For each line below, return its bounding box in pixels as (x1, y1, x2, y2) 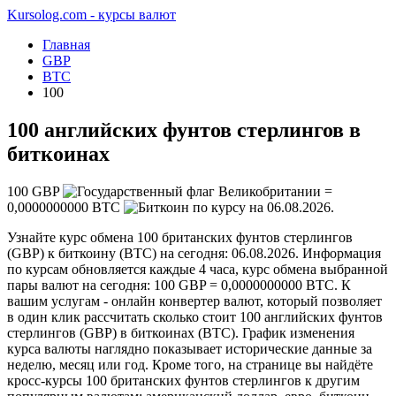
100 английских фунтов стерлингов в (7, 118, 361, 141)
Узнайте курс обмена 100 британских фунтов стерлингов (7, 229, 353, 245)
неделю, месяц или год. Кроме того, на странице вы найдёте (7, 356, 373, 372)
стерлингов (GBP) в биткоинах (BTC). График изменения (7, 324, 354, 340)
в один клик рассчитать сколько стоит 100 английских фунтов (7, 308, 383, 324)
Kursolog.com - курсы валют (7, 7, 176, 22)
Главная (42, 37, 90, 52)
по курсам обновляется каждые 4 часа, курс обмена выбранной (7, 261, 388, 277)
